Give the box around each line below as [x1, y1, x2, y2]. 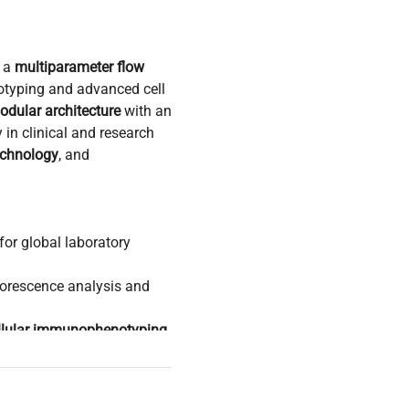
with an [121, 101, 172, 120]
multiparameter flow [15, 58, 144, 76]
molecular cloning [12, 364, 127, 383]
